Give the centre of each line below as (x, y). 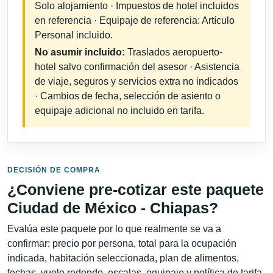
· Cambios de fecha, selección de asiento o (128, 96)
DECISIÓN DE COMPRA (54, 170)
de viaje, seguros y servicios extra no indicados (136, 82)
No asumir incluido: (80, 52)
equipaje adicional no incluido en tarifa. (119, 111)
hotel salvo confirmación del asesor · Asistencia (137, 67)
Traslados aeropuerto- (174, 52)
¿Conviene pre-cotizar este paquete (136, 189)
